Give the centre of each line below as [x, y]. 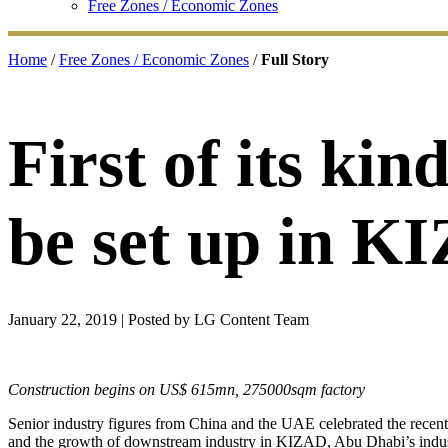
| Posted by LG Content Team [213, 319]
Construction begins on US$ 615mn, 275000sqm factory [186, 389]
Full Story [295, 59]
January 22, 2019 [62, 319]
